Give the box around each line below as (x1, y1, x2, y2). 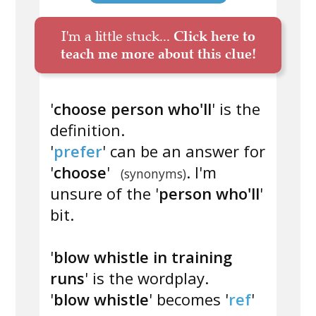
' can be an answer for (102, 140, 265, 162)
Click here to (173, 28, 255, 45)
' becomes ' (149, 288, 229, 310)
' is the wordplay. (85, 267, 209, 289)
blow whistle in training (54, 246, 232, 268)
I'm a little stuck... (61, 28, 174, 46)
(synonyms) (120, 165, 186, 183)
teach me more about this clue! (60, 45, 256, 63)
